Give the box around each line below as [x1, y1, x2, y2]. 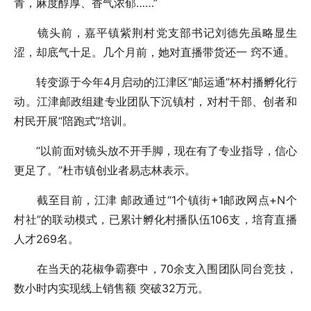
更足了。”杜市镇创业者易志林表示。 [14, 163, 196, 178]
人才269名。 [14, 232, 80, 246]
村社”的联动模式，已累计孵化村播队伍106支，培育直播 [14, 212, 297, 227]
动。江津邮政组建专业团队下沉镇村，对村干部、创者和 [14, 94, 297, 109]
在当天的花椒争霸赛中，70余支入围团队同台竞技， [14, 262, 297, 276]
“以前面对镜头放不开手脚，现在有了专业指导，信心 [14, 144, 297, 158]
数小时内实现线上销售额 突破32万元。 [14, 281, 210, 296]
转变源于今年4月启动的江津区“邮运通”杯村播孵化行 [14, 75, 297, 90]
